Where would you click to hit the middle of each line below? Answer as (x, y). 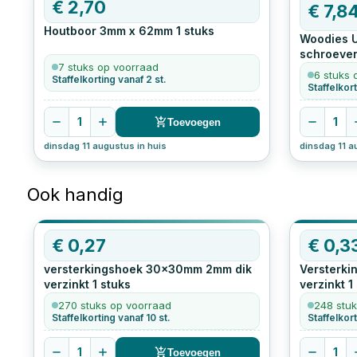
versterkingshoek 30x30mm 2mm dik (147, 269)
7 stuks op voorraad (108, 67)
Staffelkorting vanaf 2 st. (109, 80)
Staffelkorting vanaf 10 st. (111, 318)
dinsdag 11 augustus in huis (105, 146)
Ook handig (75, 195)
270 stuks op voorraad (114, 306)
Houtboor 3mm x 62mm (108, 31)
